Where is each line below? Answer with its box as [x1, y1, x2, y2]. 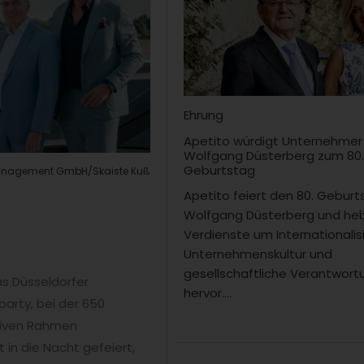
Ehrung [184, 106, 224, 123]
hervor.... [184, 284, 232, 301]
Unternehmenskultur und [184, 245, 333, 262]
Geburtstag [184, 162, 256, 179]
